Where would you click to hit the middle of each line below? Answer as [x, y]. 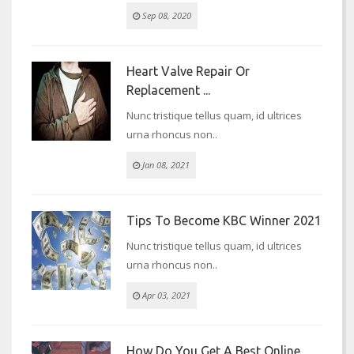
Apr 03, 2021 [165, 296]
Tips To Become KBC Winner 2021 [224, 221]
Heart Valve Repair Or [188, 72]
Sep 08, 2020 [166, 16]
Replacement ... [168, 90]
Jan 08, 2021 [165, 165]
